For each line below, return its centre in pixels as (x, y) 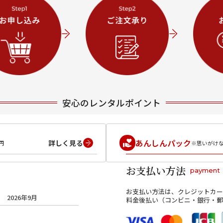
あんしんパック (163, 143)
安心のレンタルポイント (111, 103)
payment (205, 170)
